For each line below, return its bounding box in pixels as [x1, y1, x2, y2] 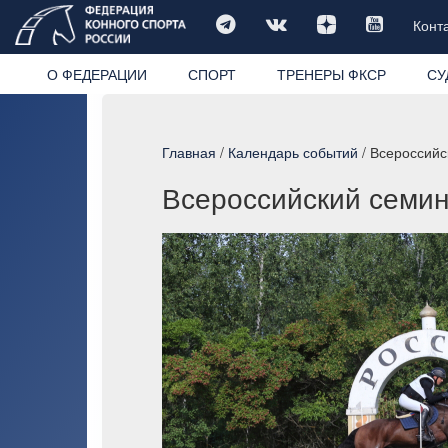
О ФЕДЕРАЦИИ [46, 63, 147, 84]
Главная [162, 141, 216, 162]
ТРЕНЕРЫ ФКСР [276, 63, 386, 84]
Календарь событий [228, 141, 358, 162]
